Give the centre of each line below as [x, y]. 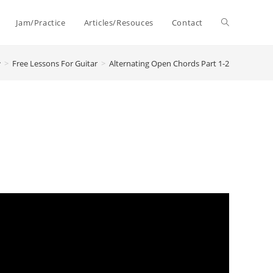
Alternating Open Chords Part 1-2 [169, 63]
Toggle [235, 22]
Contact [187, 23]
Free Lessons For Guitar [55, 63]
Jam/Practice [41, 23]
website [237, 67]
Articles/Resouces [119, 23]
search [235, 112]
